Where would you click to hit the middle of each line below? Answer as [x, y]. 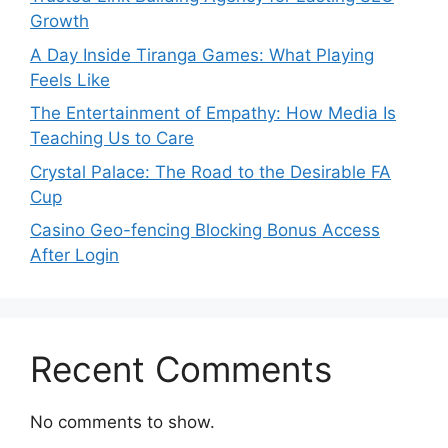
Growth [59, 21]
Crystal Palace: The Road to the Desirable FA [210, 171]
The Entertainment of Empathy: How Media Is [213, 113]
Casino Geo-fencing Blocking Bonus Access [205, 230]
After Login [74, 255]
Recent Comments [181, 369]
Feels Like [70, 79]
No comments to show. [122, 422]
